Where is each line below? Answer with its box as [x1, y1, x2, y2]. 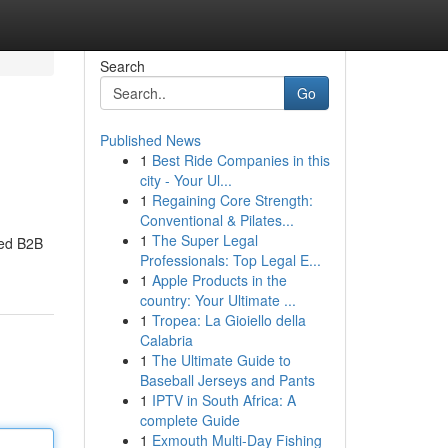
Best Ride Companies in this [151, 150, 330, 170]
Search [99, 56, 145, 76]
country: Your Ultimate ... [139, 290, 296, 310]
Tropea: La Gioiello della [151, 310, 306, 330]
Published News [99, 130, 201, 150]
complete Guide [139, 410, 240, 430]
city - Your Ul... [139, 170, 232, 190]
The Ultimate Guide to [151, 350, 291, 370]
